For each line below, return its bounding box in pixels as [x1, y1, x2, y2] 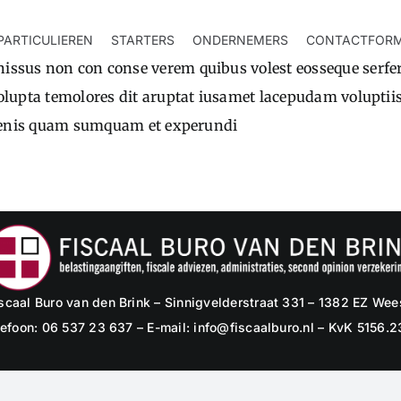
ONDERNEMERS [192, 32, 289, 47]
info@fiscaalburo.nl [193, 319, 314, 335]
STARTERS [111, 32, 175, 47]
